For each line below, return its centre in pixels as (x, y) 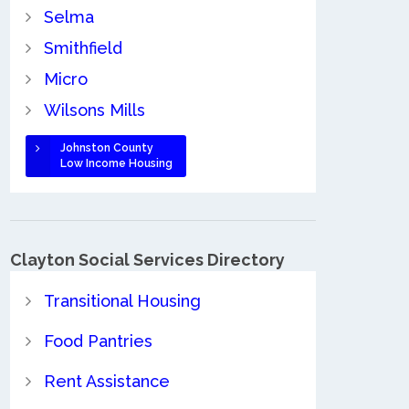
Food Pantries (98, 341)
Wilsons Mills (94, 110)
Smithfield (83, 47)
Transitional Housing (122, 301)
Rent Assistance (106, 382)
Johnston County (106, 147)
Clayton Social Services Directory (147, 259)
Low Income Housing (116, 163)
